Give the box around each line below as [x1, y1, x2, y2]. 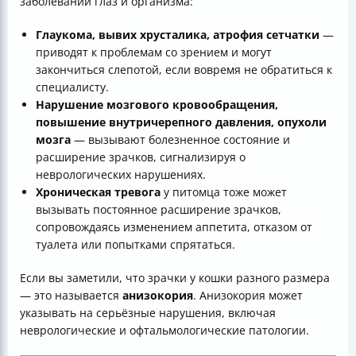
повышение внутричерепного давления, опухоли [36, 114, 327, 130]
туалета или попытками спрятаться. [36, 237, 235, 253]
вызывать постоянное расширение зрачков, [36, 202, 281, 218]
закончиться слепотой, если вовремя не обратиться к [36, 62, 332, 78]
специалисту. [36, 79, 109, 95]
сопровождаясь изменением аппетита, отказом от [36, 219, 312, 235]
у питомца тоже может [161, 184, 287, 200]
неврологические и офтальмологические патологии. [20, 323, 309, 339]
